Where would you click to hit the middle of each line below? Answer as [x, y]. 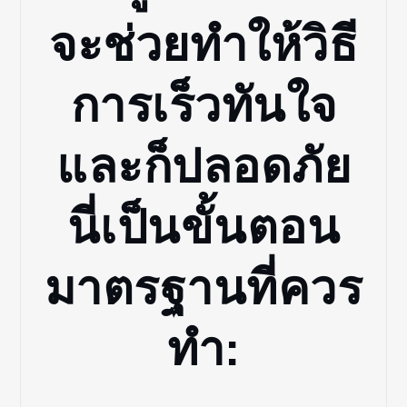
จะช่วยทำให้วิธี [203, 45]
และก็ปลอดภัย [203, 167]
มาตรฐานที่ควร [203, 288]
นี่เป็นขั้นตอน [203, 228]
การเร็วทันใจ [203, 106]
